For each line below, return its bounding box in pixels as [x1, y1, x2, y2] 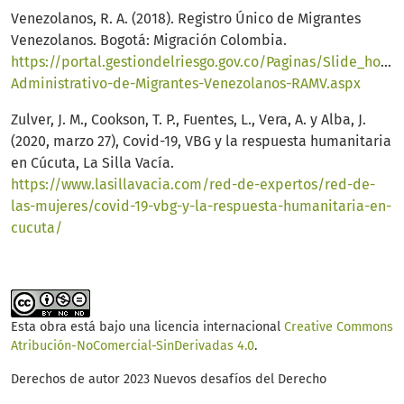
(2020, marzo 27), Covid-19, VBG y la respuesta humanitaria [11, 133, 391, 151]
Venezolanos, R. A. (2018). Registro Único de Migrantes [11, 10, 361, 28]
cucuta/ [11, 219, 62, 237]
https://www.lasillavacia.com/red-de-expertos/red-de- [11, 176, 375, 194]
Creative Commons [284, 319, 393, 335]
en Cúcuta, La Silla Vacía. [11, 154, 174, 172]
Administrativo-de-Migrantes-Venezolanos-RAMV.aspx [11, 75, 361, 93]
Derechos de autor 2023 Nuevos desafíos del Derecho [11, 372, 326, 388]
